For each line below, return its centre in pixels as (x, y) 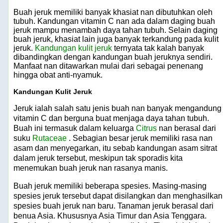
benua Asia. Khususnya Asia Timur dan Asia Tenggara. (110, 216)
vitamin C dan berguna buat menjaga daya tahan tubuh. (111, 118)
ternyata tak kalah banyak (159, 48)
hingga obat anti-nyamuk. (58, 75)
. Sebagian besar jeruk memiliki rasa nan (140, 138)
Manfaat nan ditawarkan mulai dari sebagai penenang (108, 66)
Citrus (146, 128)
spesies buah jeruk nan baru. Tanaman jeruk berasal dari (113, 206)
